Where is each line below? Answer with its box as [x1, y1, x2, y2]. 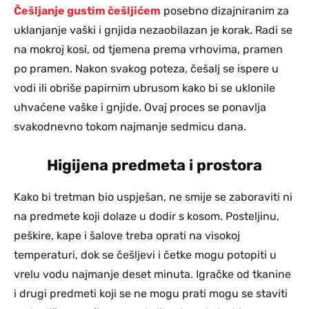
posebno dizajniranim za [161, 3, 289, 17]
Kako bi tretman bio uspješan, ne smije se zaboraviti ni [14, 190, 292, 203]
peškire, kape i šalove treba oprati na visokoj [14, 228, 240, 242]
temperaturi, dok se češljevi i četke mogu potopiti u [14, 248, 277, 261]
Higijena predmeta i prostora [47, 155, 262, 175]
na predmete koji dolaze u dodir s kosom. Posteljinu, [14, 209, 279, 223]
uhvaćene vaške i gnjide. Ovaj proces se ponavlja [14, 100, 266, 114]
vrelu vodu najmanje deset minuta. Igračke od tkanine [14, 267, 291, 281]
